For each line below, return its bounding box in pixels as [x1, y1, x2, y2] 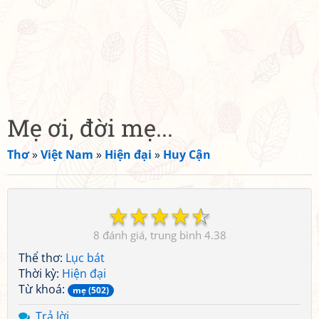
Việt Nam [41, 147, 93, 162]
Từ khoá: [19, 281, 68, 297]
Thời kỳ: [19, 266, 62, 281]
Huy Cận [163, 147, 211, 162]
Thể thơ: [19, 250, 66, 266]
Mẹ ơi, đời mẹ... [7, 112, 173, 143]
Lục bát [66, 250, 105, 266]
